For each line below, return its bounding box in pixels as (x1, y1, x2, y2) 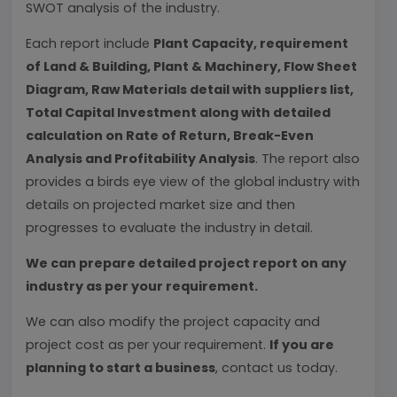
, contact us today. (215, 359, 338, 377)
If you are (269, 336, 334, 354)
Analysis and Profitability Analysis (26, 150, 255, 167)
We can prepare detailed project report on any (26, 254, 346, 272)
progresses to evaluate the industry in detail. (26, 219, 313, 237)
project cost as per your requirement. (26, 336, 269, 354)
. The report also (255, 150, 360, 167)
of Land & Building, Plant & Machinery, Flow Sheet (26, 58, 357, 75)
